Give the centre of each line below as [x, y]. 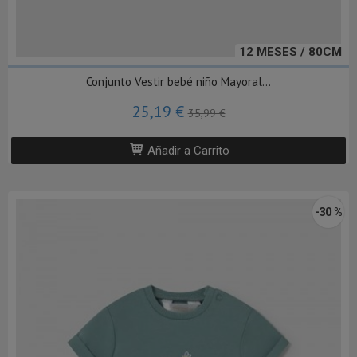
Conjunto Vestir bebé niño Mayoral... [178, 82]
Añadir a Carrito [187, 151]
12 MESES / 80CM [290, 52]
